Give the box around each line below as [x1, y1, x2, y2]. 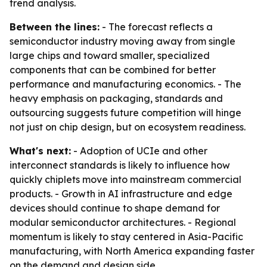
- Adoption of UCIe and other [71, 145, 207, 157]
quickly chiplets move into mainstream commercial [10, 173, 241, 185]
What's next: [10, 145, 71, 157]
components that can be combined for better [10, 64, 216, 76]
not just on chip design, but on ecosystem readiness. [10, 121, 246, 133]
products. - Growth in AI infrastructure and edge [10, 188, 232, 200]
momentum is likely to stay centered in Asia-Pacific [10, 231, 243, 243]
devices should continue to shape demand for [10, 202, 220, 214]
